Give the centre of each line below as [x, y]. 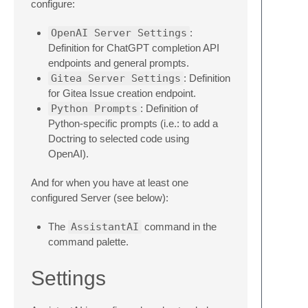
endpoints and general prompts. [119, 63]
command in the [179, 226]
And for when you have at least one [110, 182]
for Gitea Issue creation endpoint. [122, 93]
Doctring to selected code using [119, 138]
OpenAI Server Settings [119, 33]
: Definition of [169, 108]
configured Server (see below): [100, 197]
